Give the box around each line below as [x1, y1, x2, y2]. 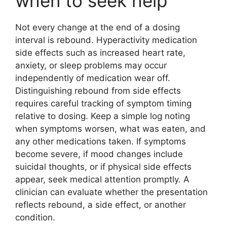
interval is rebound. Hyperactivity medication [15, 35, 197, 45]
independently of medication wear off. [15, 73, 170, 83]
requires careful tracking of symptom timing [15, 98, 192, 108]
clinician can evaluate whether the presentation [15, 187, 208, 197]
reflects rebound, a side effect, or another [15, 200, 186, 210]
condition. [15, 212, 55, 222]
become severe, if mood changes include [15, 149, 183, 159]
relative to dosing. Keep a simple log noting [15, 111, 190, 121]
